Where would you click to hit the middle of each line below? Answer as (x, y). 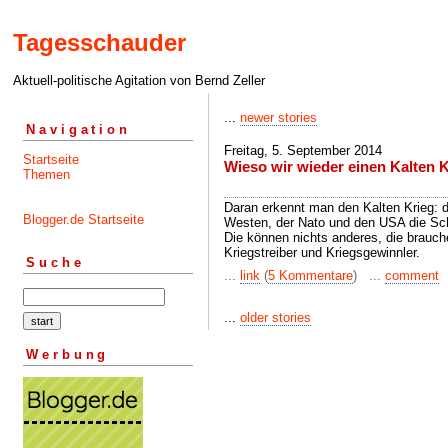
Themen (46, 174)
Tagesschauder (99, 43)
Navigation (78, 129)
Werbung (68, 354)
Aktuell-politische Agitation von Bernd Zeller (139, 81)
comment (412, 275)
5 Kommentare (310, 275)
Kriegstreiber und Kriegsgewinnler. (322, 252)
